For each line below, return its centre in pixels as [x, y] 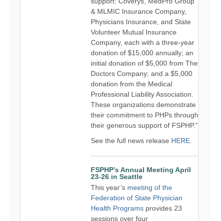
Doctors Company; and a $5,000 [142, 73]
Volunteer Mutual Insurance [134, 32]
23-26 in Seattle [117, 176]
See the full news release [131, 140]
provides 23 [163, 208]
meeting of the [150, 187]
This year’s [109, 187]
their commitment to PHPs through [145, 115]
